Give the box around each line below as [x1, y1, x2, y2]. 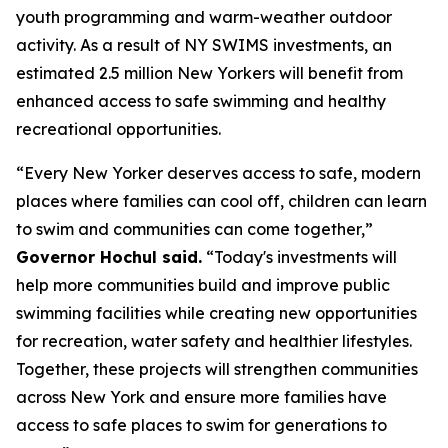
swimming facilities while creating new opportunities [16, 303, 417, 323]
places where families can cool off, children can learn [16, 191, 427, 211]
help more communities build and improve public [16, 275, 390, 295]
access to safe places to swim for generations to [16, 415, 387, 435]
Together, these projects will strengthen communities [16, 359, 418, 379]
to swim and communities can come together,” [16, 219, 373, 239]
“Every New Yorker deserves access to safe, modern [16, 163, 421, 183]
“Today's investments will [202, 247, 397, 267]
